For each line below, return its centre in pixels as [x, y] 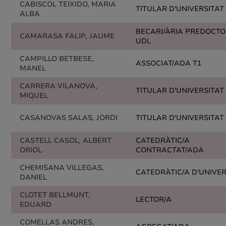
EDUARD [36, 205]
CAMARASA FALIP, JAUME [67, 36]
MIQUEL [34, 96]
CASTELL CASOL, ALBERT [66, 140]
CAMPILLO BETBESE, [57, 59]
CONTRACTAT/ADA [170, 150]
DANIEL [33, 177]
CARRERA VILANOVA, [59, 86]
